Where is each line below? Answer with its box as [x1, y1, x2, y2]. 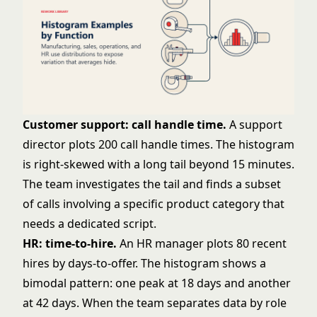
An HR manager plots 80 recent [117, 236, 287, 251]
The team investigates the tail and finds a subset [23, 176, 281, 192]
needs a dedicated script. [23, 216, 156, 231]
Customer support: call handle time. [23, 117, 226, 132]
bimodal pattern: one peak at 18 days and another [23, 275, 291, 291]
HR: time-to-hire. [23, 236, 117, 251]
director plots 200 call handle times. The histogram [23, 137, 294, 152]
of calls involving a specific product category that [23, 196, 284, 212]
